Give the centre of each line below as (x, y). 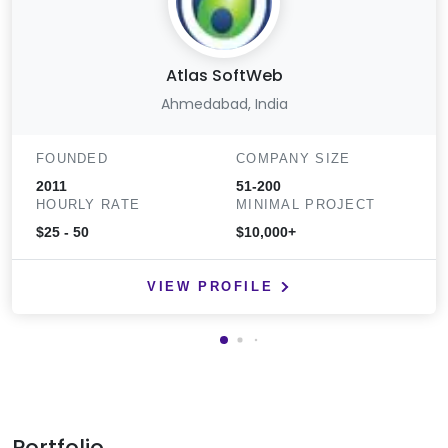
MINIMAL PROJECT (306, 204)
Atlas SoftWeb (224, 75)
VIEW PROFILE (210, 286)
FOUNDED (72, 158)
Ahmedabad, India (224, 103)
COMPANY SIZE (293, 158)
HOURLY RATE (88, 204)
